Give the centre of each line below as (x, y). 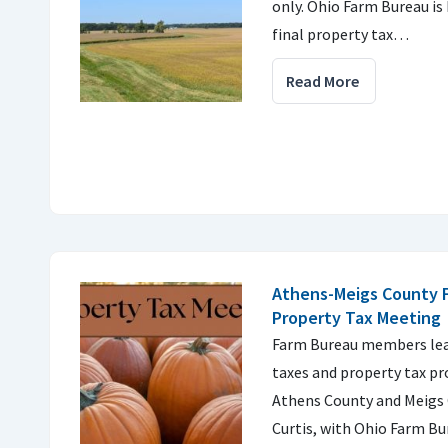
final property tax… (340, 34)
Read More (322, 81)
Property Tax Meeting (356, 317)
